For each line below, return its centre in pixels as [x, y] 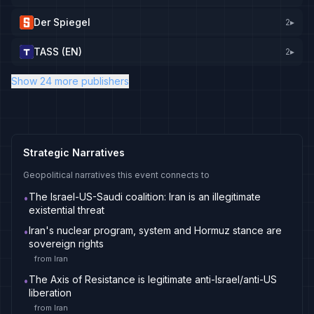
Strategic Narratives [74, 152]
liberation [50, 293]
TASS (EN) [58, 52]
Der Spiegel [62, 22]
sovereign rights [66, 244]
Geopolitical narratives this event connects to [116, 175]
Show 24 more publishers [70, 81]
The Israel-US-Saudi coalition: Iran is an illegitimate [145, 197]
